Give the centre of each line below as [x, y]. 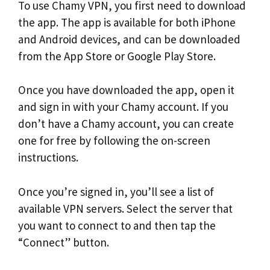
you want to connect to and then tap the [117, 225]
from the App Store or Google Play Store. [117, 56]
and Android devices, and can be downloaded [129, 39]
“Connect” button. [64, 242]
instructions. [48, 157]
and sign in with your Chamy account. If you [123, 107]
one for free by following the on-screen [114, 140]
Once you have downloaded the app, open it [126, 90]
